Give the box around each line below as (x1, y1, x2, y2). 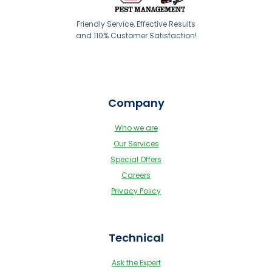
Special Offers (110, 154, 161, 165)
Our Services (113, 138, 159, 149)
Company (107, 95, 165, 110)
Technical (108, 229, 164, 245)
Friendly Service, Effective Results (76, 19, 195, 30)
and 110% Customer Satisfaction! (75, 30, 197, 41)
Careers (121, 169, 151, 180)
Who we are (114, 122, 158, 133)
